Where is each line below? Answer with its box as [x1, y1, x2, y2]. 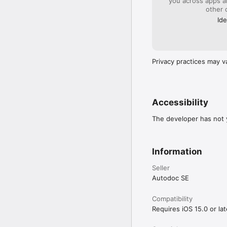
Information [152, 146, 202, 157]
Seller [152, 163, 170, 172]
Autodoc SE [152, 173, 189, 182]
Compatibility [152, 194, 193, 203]
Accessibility [152, 97, 208, 107]
